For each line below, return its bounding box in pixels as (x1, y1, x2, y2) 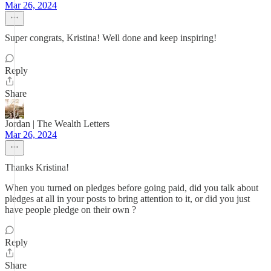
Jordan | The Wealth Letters (5, 119, 109, 129)
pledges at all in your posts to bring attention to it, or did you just (5, 194, 250, 204)
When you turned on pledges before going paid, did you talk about (5, 183, 258, 193)
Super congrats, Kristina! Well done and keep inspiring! (5, 33, 217, 43)
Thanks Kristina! (5, 162, 69, 172)
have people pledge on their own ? (5, 204, 136, 215)
